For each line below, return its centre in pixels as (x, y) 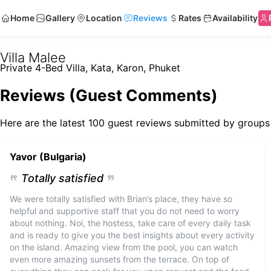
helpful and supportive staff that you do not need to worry (125, 211)
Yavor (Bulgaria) (48, 157)
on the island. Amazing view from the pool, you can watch (124, 247)
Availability (235, 18)
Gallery (60, 18)
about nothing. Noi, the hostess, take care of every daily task (130, 223)
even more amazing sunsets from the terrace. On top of (119, 259)
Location (104, 18)
